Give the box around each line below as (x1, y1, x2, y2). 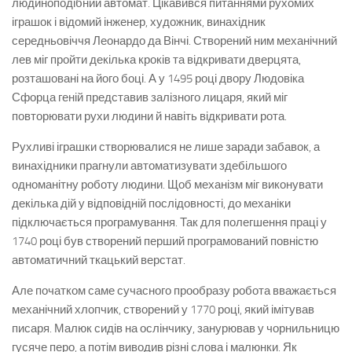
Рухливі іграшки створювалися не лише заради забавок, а (12, 140, 320, 154)
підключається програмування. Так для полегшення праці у (12, 215, 327, 229)
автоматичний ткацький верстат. (12, 253, 185, 267)
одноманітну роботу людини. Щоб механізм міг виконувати (12, 178, 323, 192)
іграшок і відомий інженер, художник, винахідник (12, 15, 266, 29)
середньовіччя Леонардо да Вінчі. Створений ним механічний (12, 34, 337, 48)
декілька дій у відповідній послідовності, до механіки (12, 196, 291, 211)
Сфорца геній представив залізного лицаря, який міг (12, 90, 288, 104)
